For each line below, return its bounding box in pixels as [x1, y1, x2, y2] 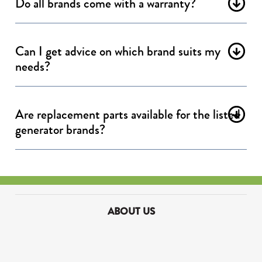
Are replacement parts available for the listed [15, 105, 241, 125]
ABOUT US [107, 204, 155, 219]
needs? [15, 57, 51, 77]
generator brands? [15, 120, 106, 140]
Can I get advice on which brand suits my [15, 42, 221, 61]
